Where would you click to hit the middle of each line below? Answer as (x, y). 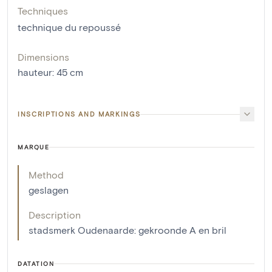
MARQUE (33, 147)
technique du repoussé (69, 27)
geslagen (49, 190)
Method (46, 175)
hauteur (35, 72)
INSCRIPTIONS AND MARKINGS (79, 114)
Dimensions (43, 57)
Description (55, 215)
